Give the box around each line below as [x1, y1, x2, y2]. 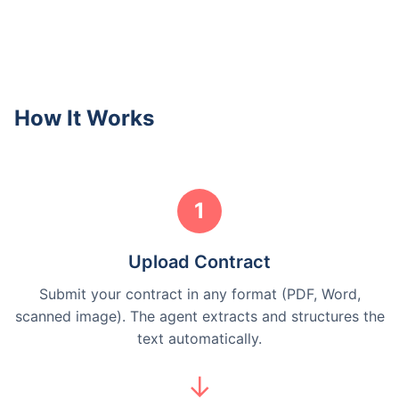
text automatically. [137, 330, 262, 347]
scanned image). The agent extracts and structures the [14, 307, 385, 325]
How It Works [14, 105, 154, 131]
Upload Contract [128, 251, 271, 273]
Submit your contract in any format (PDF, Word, [38, 285, 361, 303]
